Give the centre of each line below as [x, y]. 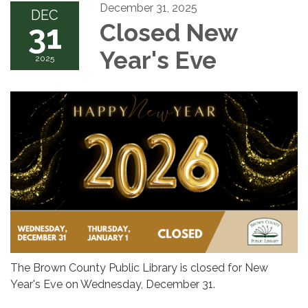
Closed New [168, 32]
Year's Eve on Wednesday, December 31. [114, 284]
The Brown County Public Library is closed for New [139, 267]
